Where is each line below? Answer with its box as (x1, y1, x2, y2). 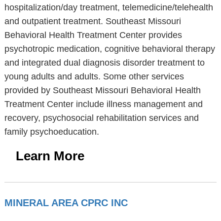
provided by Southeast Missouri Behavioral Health (4, 85, 201, 95)
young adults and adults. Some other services (4, 72, 184, 81)
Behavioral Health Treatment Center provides (4, 30, 182, 40)
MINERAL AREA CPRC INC (4, 197, 128, 208)
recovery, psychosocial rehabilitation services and (4, 113, 199, 123)
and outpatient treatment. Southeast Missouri (4, 16, 181, 26)
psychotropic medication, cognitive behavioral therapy (4, 44, 215, 54)
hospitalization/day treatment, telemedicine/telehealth (4, 2, 213, 12)
